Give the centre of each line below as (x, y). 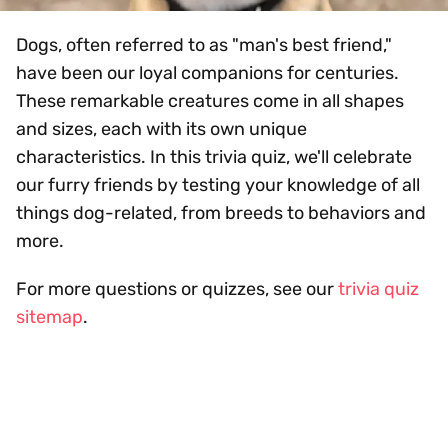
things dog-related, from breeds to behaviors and (221, 212)
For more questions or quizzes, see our (177, 288)
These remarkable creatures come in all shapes (210, 100)
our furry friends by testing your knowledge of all (218, 184)
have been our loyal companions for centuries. (207, 72)
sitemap (49, 316)
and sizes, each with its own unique (161, 128)
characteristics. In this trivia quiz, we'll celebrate (214, 156)
